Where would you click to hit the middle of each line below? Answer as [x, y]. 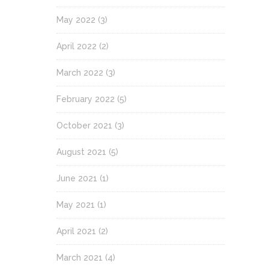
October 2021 [84, 125]
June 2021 [77, 178]
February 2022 [86, 99]
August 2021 [81, 152]
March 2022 [80, 73]
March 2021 [80, 258]
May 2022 [76, 20]
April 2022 [77, 46]
